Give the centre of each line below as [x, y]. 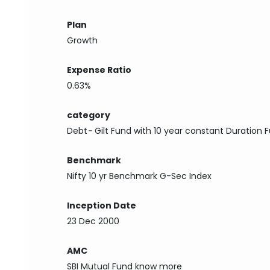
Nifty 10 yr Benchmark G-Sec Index [140, 176]
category [89, 115]
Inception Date [102, 206]
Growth [83, 40]
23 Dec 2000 [93, 221]
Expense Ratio [99, 70]
